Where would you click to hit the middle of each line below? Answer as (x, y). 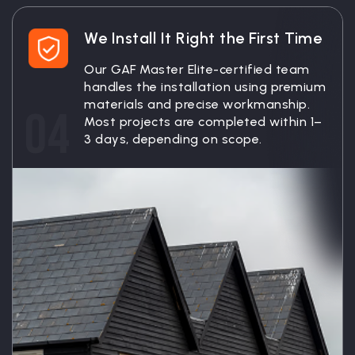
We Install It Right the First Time (203, 38)
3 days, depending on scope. (173, 139)
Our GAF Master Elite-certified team (197, 69)
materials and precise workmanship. (197, 104)
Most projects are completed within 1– (203, 121)
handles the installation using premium (205, 86)
